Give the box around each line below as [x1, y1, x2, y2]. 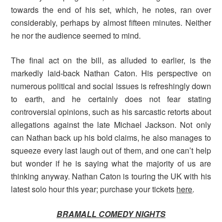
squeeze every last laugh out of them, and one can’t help [11, 145, 211, 157]
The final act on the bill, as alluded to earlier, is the [11, 55, 211, 66]
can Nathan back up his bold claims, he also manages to [11, 132, 211, 144]
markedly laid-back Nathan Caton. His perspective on [11, 67, 211, 79]
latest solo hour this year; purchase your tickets [11, 183, 177, 195]
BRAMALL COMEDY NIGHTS [56, 208, 166, 220]
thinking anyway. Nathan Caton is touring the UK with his [11, 170, 211, 182]
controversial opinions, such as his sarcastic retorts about [11, 106, 211, 118]
